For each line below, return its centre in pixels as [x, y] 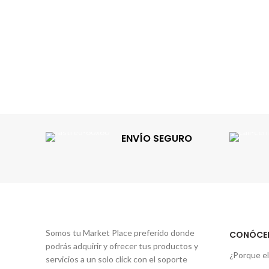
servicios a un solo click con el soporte [116, 259]
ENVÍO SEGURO [157, 138]
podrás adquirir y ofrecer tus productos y [122, 246]
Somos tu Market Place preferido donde [120, 233]
